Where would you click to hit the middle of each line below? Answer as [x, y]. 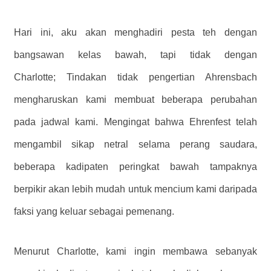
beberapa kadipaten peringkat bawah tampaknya [135, 167]
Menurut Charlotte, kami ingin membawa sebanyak [135, 252]
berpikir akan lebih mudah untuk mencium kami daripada [135, 189]
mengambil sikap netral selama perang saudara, [135, 145]
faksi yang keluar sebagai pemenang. [94, 212]
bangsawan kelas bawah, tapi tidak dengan [135, 55]
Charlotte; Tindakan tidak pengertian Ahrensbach [135, 77]
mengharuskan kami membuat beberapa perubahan [135, 100]
